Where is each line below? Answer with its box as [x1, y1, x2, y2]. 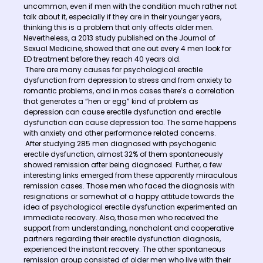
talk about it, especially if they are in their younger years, [23, 11, 221, 22]
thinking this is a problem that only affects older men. [23, 22, 214, 32]
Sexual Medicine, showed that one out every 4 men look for [23, 43, 231, 53]
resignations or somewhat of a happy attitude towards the [23, 191, 234, 201]
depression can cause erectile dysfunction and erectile [23, 106, 221, 117]
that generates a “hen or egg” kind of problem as [23, 96, 198, 106]
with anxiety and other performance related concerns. [23, 127, 216, 138]
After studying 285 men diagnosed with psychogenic [23, 138, 217, 149]
